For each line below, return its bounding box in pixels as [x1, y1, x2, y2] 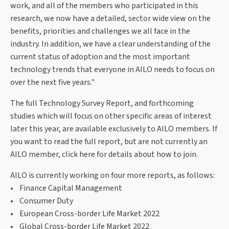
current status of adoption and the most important [10, 51, 190, 63]
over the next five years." [10, 77, 95, 88]
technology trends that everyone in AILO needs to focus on [10, 64, 215, 76]
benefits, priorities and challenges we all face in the [10, 26, 190, 37]
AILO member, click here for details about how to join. [10, 149, 199, 161]
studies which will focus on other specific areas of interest [10, 110, 212, 122]
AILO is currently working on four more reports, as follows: [10, 170, 216, 181]
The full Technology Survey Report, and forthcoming [10, 98, 194, 109]
